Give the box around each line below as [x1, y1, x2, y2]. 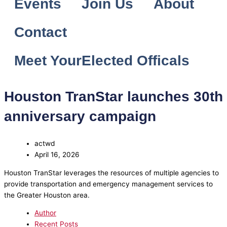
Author [34, 209, 56, 217]
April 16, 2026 [34, 150, 80, 159]
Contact [14, 24, 67, 40]
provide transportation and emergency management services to [4, 179, 213, 188]
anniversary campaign [4, 108, 156, 124]
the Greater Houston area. [4, 191, 90, 199]
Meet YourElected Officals [14, 52, 190, 68]
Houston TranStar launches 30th [4, 88, 223, 104]
